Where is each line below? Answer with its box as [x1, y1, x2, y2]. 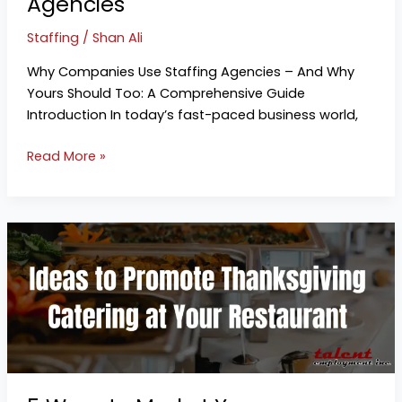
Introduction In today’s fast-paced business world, [26, 105, 358, 124]
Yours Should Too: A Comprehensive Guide [26, 83, 305, 102]
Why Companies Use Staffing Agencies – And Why [26, 62, 354, 81]
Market [25, 288, 70, 307]
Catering [25, 353, 83, 371]
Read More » [26, 146, 106, 165]
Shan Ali [92, 29, 143, 48]
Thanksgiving [25, 331, 111, 350]
